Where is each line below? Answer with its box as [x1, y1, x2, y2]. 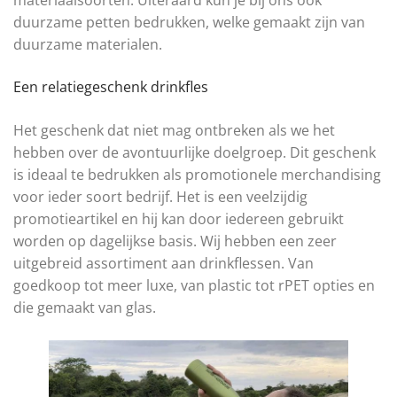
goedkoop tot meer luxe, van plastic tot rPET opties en [13, 276, 375, 296]
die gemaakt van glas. [13, 298, 156, 318]
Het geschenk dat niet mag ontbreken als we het [13, 121, 335, 141]
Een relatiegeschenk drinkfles [13, 77, 208, 97]
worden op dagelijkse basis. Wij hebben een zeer [13, 231, 337, 252]
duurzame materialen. [13, 35, 162, 55]
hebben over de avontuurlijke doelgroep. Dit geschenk [13, 143, 376, 163]
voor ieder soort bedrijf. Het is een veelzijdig [13, 187, 307, 207]
